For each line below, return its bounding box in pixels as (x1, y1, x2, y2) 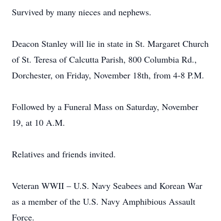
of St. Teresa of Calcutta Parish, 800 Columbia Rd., (12, 53, 197, 65)
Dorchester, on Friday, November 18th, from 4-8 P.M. (12, 69, 204, 81)
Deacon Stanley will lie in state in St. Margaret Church (12, 37, 209, 49)
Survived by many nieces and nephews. (12, 6, 151, 18)
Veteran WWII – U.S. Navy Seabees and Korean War (12, 180, 202, 191)
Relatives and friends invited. (12, 148, 116, 160)
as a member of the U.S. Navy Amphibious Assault (12, 195, 195, 207)
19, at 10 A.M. (12, 116, 65, 128)
